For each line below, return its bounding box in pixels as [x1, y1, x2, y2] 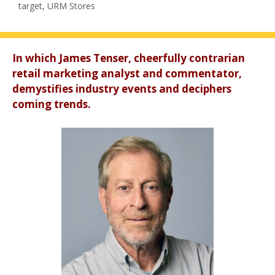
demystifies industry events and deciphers [12, 82, 231, 96]
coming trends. [12, 97, 91, 112]
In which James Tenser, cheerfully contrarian [12, 51, 245, 66]
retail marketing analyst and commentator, [12, 66, 242, 81]
